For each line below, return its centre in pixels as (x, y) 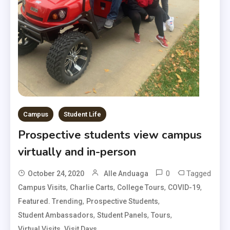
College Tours (141, 188)
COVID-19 (184, 188)
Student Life (83, 114)
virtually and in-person (77, 152)
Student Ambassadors (56, 215)
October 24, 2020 (56, 174)
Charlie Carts (92, 188)
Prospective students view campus (110, 135)
